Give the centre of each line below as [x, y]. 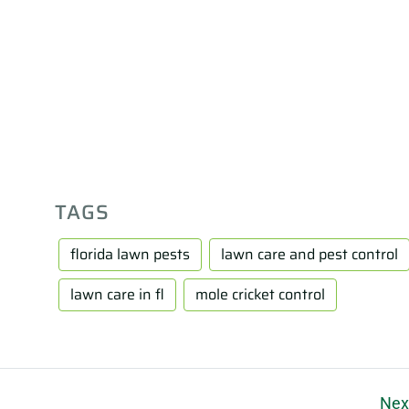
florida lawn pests [130, 254]
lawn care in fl [117, 294]
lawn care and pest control [309, 254]
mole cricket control [260, 294]
